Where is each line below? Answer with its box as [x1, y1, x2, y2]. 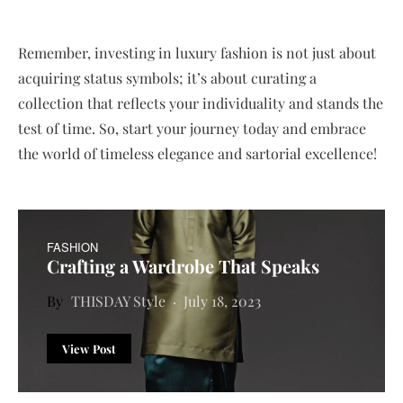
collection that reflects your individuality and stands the [18, 93, 383, 112]
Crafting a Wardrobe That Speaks [47, 253, 319, 278]
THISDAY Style [71, 291, 166, 310]
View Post [62, 340, 117, 356]
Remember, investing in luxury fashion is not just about [18, 42, 376, 62]
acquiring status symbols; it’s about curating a [18, 67, 317, 87]
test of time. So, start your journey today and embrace [18, 118, 366, 138]
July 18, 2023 [184, 291, 261, 310]
